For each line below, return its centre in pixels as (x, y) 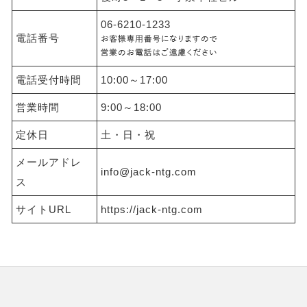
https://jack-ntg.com (152, 209)
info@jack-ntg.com (149, 171)
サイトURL (44, 209)
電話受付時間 (49, 79)
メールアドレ (49, 162)
